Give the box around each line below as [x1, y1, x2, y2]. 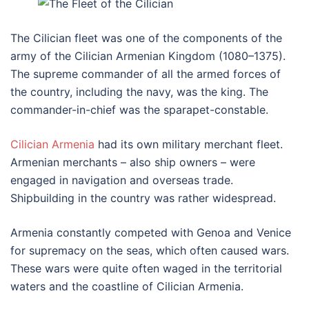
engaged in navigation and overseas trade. [10, 173, 233, 187]
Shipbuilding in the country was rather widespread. [10, 191, 276, 205]
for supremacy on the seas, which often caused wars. [10, 243, 289, 257]
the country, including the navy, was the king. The [10, 85, 268, 99]
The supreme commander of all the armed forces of [10, 67, 281, 81]
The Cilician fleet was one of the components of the [10, 31, 282, 45]
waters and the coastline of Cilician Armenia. [10, 279, 243, 293]
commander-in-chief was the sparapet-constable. [10, 103, 268, 117]
